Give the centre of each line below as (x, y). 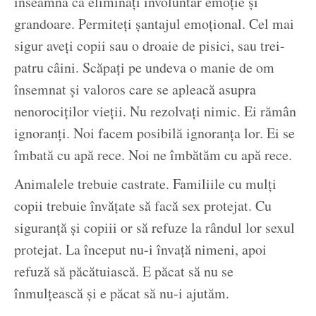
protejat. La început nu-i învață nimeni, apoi (140, 250)
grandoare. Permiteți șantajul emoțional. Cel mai (154, 24)
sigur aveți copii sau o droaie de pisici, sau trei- (150, 46)
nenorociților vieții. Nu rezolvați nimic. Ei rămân (155, 111)
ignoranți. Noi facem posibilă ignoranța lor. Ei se (154, 133)
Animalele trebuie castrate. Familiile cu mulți (145, 184)
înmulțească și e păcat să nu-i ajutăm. (122, 293)
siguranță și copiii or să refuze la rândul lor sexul (154, 228)
